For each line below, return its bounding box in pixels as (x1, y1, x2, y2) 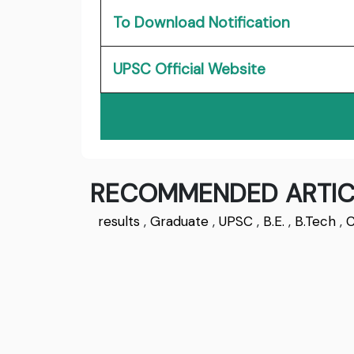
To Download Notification (113, 13, 290, 33)
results (98, 213, 140, 231)
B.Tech (295, 213, 336, 231)
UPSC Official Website (113, 59, 265, 80)
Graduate (150, 213, 209, 231)
